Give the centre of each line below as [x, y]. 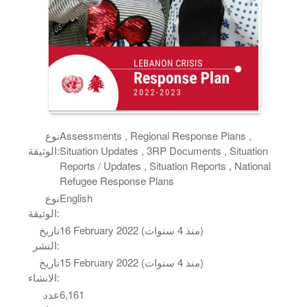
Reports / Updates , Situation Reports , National [165, 165]
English [76, 197]
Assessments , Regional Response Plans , [156, 135]
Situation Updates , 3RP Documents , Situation [164, 150]
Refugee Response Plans [117, 180]
